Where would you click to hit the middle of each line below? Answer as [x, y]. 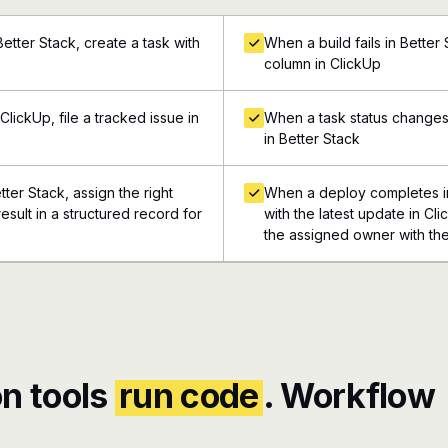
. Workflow [348, 395]
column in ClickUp [322, 63]
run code [189, 395]
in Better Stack [312, 138]
